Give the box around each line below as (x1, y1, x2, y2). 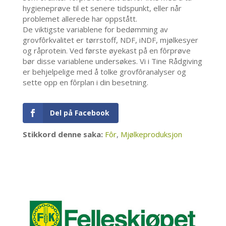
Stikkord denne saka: (22, 129, 103, 140)
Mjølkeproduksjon (120, 129, 182, 140)
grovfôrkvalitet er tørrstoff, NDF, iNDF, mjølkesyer (22, 35, 198, 45)
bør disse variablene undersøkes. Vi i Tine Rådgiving (22, 56, 202, 67)
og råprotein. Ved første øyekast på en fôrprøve (22, 45, 191, 56)
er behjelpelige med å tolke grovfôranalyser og (22, 67, 186, 77)
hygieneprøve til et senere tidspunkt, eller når (22, 3, 182, 14)
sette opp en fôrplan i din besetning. (22, 77, 148, 88)
